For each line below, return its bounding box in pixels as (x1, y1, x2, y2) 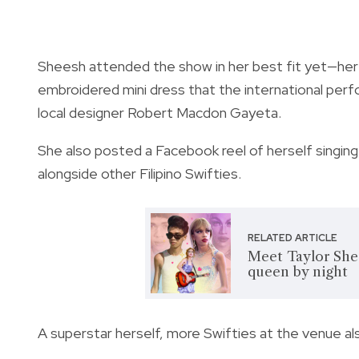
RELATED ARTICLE (248, 231, 338, 244)
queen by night (248, 263, 349, 280)
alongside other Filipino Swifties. (38, 163, 244, 183)
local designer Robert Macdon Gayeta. (38, 103, 281, 122)
